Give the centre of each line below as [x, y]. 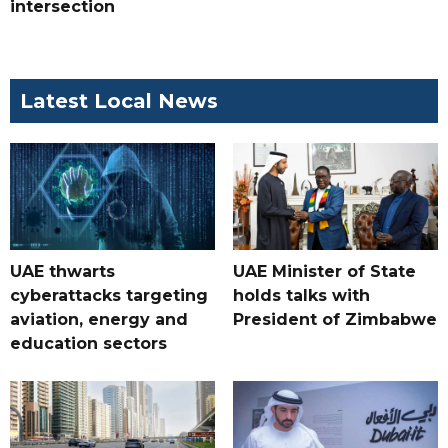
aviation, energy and [99, 320]
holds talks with [301, 296]
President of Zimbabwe [334, 320]
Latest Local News [119, 101]
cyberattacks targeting [109, 296]
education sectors [88, 344]
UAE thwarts [62, 272]
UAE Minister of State [324, 272]
